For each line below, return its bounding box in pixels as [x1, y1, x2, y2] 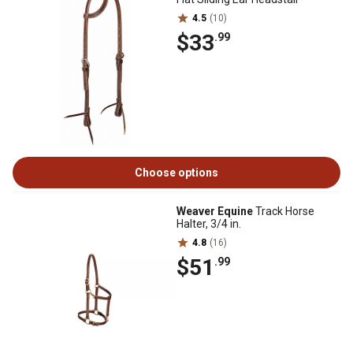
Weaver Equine [176, 205, 253, 217]
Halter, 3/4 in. [176, 217, 241, 230]
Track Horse [253, 205, 314, 217]
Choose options [135, 166, 218, 179]
